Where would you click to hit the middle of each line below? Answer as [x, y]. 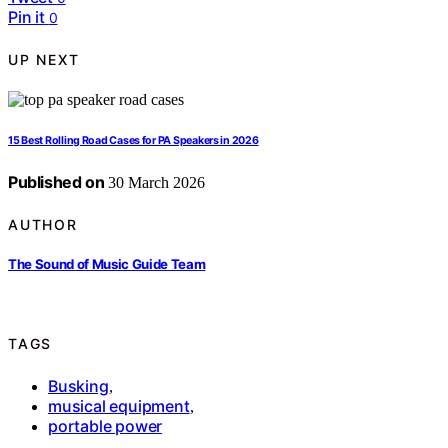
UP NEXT [44, 59]
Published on [56, 182]
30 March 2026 [155, 183]
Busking [78, 385]
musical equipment [119, 405]
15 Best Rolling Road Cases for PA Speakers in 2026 [133, 141]
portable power [105, 425]
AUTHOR [43, 224]
